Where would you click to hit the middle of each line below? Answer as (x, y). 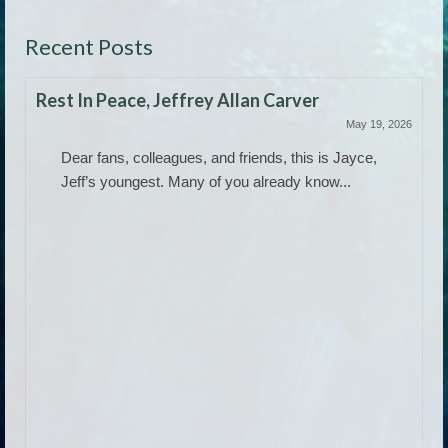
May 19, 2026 (379, 123)
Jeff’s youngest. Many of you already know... (206, 181)
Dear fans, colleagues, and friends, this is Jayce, (219, 157)
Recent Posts (89, 46)
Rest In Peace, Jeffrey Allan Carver (177, 99)
